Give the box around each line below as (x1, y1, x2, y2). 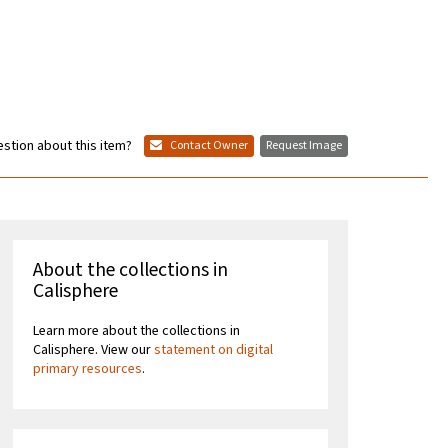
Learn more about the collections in (33, 321, 241, 342)
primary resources (33, 359, 143, 380)
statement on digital (154, 340, 274, 361)
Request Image (266, 137, 342, 155)
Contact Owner (168, 137, 248, 155)
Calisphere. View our (33, 340, 155, 361)
